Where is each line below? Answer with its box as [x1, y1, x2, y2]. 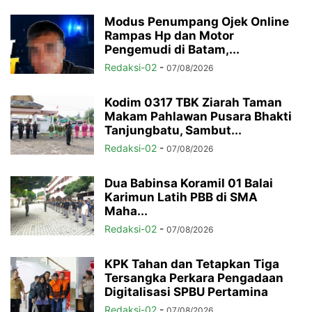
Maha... [104, 204, 148, 219]
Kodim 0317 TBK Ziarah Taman [104, 95, 282, 110]
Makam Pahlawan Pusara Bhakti [104, 109, 292, 124]
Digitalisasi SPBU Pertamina [104, 285, 268, 299]
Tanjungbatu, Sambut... [104, 123, 242, 138]
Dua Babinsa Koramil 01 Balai [104, 176, 273, 191]
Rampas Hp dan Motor [104, 29, 234, 43]
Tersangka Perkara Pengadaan [104, 271, 283, 286]
